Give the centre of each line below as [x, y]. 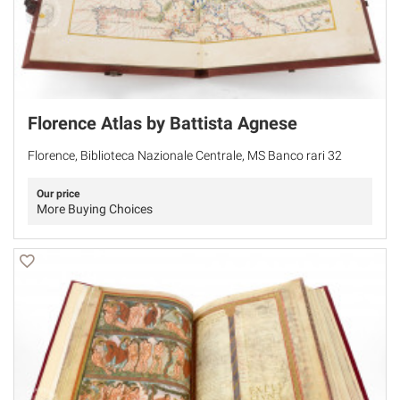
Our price [58, 193]
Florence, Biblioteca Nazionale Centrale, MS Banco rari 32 [185, 155]
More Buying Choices [95, 208]
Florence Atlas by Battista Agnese [162, 123]
